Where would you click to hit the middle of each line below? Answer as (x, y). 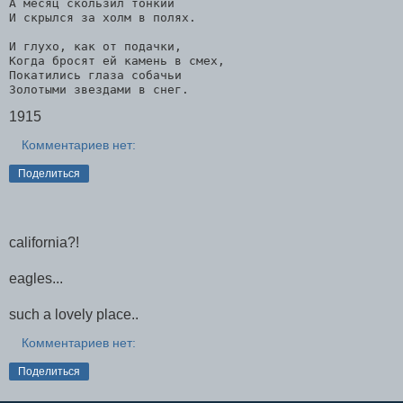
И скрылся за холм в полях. (103, 17)
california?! (44, 243)
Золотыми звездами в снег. (99, 89)
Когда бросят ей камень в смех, (117, 60)
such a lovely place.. (74, 315)
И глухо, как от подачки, (95, 46)
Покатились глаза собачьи (95, 75)
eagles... (36, 279)
